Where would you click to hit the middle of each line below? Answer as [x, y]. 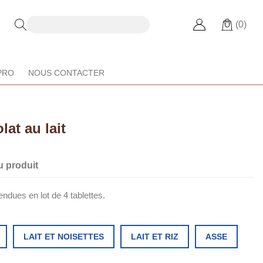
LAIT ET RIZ [155, 237]
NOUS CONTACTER [66, 73]
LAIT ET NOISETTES [64, 237]
